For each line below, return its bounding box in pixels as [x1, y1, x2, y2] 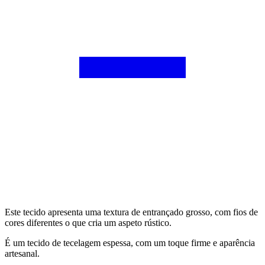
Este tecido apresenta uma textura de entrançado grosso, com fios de [5, 206, 258, 217]
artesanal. [5, 248, 40, 258]
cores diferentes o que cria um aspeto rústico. [5, 217, 172, 228]
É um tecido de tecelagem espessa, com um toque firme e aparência [5, 237, 255, 248]
